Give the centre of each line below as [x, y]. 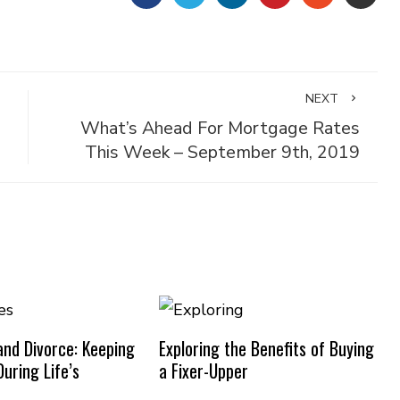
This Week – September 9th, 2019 [222, 152]
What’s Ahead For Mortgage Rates [220, 128]
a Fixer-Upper [203, 370]
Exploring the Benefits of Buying [266, 348]
